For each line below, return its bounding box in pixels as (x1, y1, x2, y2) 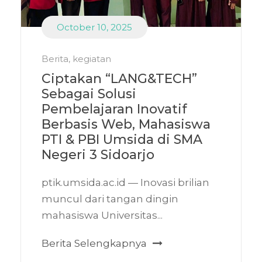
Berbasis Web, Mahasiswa (42, 116, 211, 133)
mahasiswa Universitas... (42, 209, 163, 222)
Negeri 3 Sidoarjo (42, 147, 154, 163)
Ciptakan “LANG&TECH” (42, 71, 197, 87)
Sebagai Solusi (42, 86, 136, 102)
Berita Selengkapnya (42, 237, 147, 250)
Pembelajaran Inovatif (42, 101, 187, 118)
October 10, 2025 (57, 22, 132, 33)
